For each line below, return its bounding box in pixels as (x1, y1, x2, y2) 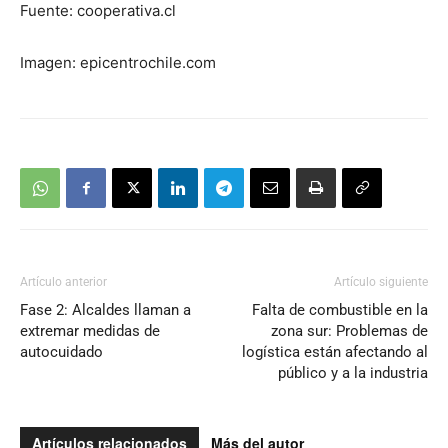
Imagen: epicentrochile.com (20, 53, 216, 73)
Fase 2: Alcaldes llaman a (20, 301, 191, 320)
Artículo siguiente (334, 275, 428, 290)
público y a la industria (278, 364, 428, 383)
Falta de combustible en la (252, 301, 428, 320)
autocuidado (20, 343, 103, 362)
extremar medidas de (20, 322, 160, 341)
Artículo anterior (20, 275, 107, 290)
